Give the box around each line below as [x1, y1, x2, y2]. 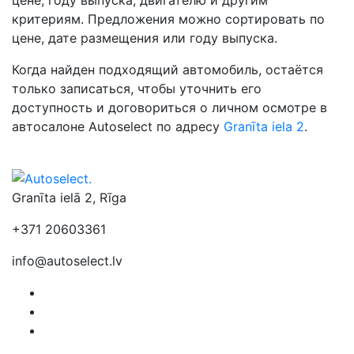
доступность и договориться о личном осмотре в [12, 99, 327, 115]
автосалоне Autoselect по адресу [12, 118, 224, 134]
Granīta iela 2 [224, 118, 304, 134]
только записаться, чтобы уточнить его [12, 80, 262, 96]
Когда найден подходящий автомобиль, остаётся [12, 61, 323, 77]
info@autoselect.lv [12, 252, 122, 269]
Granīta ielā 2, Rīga [12, 189, 126, 205]
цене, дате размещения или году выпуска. [12, 29, 277, 46]
